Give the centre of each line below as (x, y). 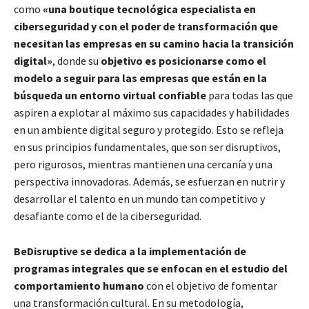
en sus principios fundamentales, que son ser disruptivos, (147, 147)
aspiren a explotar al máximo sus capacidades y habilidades (152, 113)
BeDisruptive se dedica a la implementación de (130, 251)
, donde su (77, 61)
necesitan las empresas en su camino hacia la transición (154, 44)
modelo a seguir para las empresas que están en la (140, 78)
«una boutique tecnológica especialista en (149, 9)
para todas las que (250, 96)
